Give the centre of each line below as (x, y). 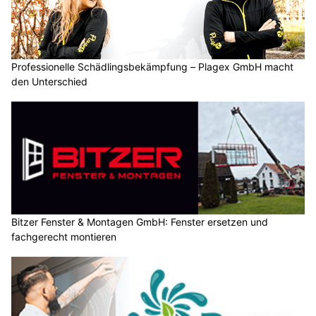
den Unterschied (49, 82)
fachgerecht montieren (64, 236)
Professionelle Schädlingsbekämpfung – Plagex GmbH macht (152, 67)
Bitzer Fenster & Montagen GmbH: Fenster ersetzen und (140, 221)
